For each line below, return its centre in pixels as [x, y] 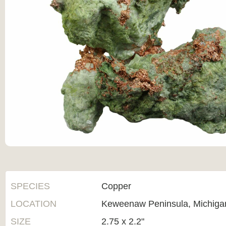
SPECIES [30, 186]
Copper [116, 186]
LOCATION [34, 204]
